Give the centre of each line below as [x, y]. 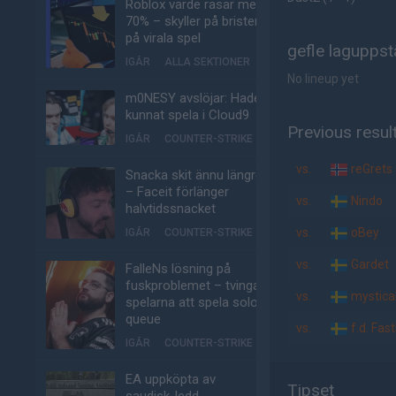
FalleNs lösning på [178, 269]
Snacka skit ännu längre [194, 175]
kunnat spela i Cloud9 [187, 115]
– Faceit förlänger [177, 192]
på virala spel [163, 38]
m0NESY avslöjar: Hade [193, 98]
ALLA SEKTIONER [207, 62]
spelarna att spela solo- [194, 302]
